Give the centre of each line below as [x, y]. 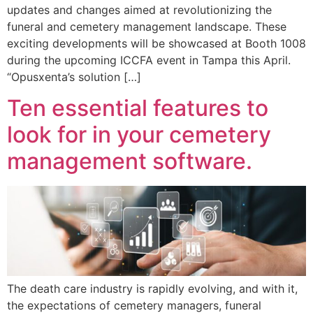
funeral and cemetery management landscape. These [147, 27]
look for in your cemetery [139, 135]
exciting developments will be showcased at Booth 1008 [156, 43]
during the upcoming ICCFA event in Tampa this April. [149, 60]
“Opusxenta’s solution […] [74, 77]
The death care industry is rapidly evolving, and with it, [152, 289]
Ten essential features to [138, 108]
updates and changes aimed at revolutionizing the [139, 10]
